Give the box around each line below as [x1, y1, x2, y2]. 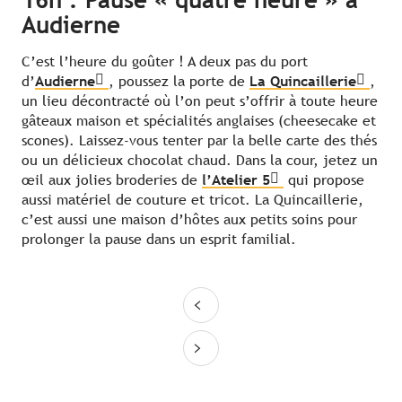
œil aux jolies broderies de [22, 171, 202, 189]
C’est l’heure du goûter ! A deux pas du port [22, 53, 308, 71]
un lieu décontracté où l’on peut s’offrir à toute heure [22, 92, 378, 110]
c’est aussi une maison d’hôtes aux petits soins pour [22, 211, 357, 229]
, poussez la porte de [109, 73, 249, 91]
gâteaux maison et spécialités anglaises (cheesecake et [22, 112, 376, 130]
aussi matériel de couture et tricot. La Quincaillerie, [22, 191, 363, 209]
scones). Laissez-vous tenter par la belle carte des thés [22, 132, 377, 150]
